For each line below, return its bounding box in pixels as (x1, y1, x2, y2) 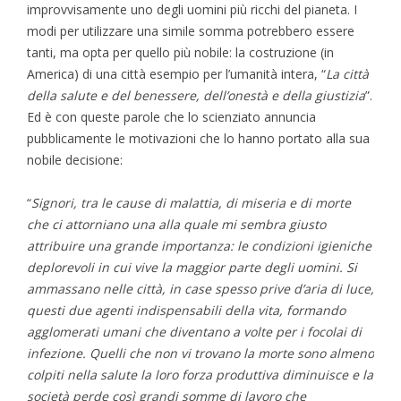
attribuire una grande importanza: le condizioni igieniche (27, 236, 371, 254)
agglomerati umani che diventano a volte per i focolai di (27, 322, 362, 340)
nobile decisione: (27, 150, 123, 168)
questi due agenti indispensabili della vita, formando (27, 301, 346, 319)
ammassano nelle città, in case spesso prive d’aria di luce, (27, 279, 374, 297)
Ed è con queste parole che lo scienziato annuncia (27, 107, 316, 125)
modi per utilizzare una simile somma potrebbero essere (27, 21, 354, 39)
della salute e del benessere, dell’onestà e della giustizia (27, 86, 365, 104)
